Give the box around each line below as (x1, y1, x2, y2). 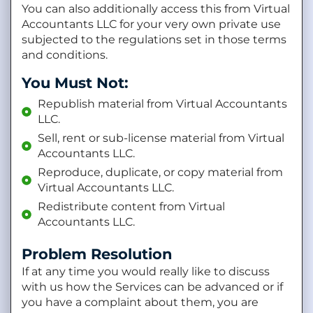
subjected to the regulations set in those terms (22, 32, 286, 46)
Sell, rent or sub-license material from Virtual (37, 131, 284, 145)
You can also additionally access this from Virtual (22, 1, 290, 15)
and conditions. (22, 48, 108, 61)
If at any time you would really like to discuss (22, 265, 270, 279)
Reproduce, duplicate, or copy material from (37, 166, 283, 180)
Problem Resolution (22, 245, 173, 263)
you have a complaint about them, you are (22, 296, 259, 310)
